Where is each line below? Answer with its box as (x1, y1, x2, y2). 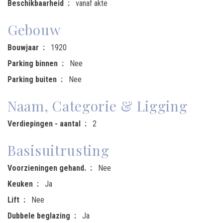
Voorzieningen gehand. (7, 163, 86, 173)
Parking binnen (7, 59, 58, 68)
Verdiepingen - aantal (7, 119, 81, 128)
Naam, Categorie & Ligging (7, 97, 188, 115)
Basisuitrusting (7, 141, 110, 159)
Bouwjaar (7, 43, 39, 52)
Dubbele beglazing (7, 211, 70, 221)
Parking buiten (7, 75, 57, 84)
